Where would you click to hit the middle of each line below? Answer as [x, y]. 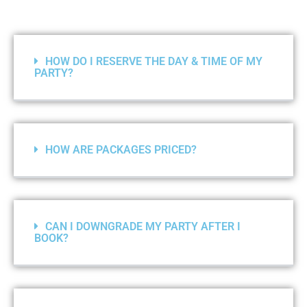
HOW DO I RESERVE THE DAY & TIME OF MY [154, 62]
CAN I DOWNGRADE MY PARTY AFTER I [143, 227]
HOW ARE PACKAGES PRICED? [121, 150]
